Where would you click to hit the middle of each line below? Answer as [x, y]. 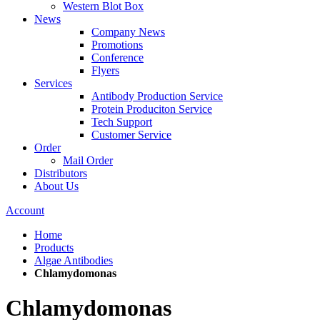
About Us [56, 186]
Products [54, 247]
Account [25, 210]
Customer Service [131, 135]
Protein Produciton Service [152, 109]
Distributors [61, 173]
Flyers [105, 70]
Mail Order [88, 160]
